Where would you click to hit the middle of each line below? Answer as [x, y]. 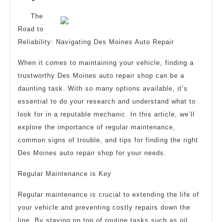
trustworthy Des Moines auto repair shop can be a [101, 76]
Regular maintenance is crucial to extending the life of [109, 195]
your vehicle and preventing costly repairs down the [104, 208]
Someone [97, 39]
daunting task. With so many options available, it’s [103, 89]
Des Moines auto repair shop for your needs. [92, 153]
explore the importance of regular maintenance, [97, 127]
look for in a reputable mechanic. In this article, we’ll [106, 114]
